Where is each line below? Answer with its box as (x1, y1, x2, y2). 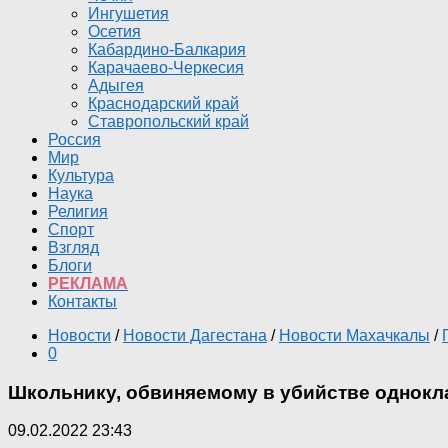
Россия (48, 131, 101, 148)
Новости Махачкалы (279, 327, 430, 344)
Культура (48, 167, 114, 184)
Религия (48, 203, 108, 220)
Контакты (48, 293, 117, 310)
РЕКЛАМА (48, 275, 128, 292)
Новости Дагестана (123, 327, 267, 344)
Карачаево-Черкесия (88, 59, 244, 76)
